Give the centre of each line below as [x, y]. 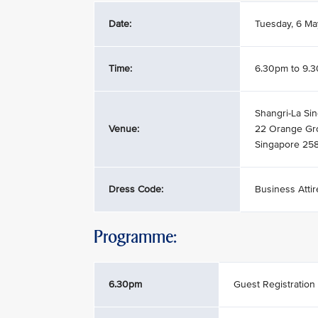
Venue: [124, 129]
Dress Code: [136, 189]
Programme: [135, 237]
